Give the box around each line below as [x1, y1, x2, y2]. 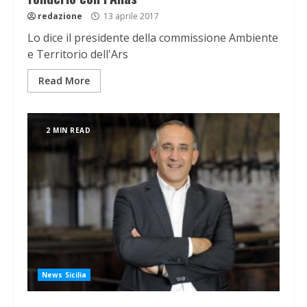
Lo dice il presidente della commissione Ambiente [27, 30, 278, 46]
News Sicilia [42, 270, 87, 280]
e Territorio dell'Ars [27, 47, 128, 62]
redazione [38, 10, 82, 23]
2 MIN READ [46, 125, 90, 136]
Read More [38, 74, 90, 88]
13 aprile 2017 [101, 10, 159, 23]
